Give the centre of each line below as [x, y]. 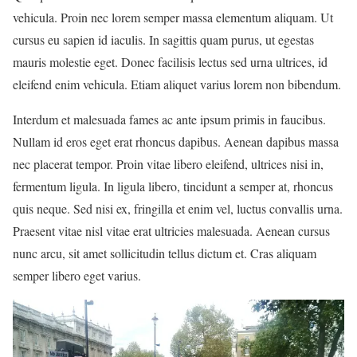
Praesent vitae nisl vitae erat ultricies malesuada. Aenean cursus [171, 231]
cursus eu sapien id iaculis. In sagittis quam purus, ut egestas [163, 39]
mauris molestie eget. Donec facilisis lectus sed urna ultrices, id [170, 62]
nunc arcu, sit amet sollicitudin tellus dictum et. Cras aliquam [165, 253]
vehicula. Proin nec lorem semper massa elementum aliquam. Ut [173, 17]
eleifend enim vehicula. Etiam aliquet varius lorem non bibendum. [177, 84]
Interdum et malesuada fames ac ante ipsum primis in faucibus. [169, 119]
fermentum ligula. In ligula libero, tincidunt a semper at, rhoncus [173, 186]
